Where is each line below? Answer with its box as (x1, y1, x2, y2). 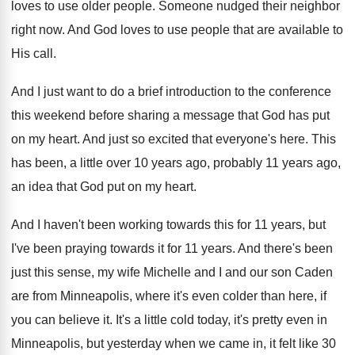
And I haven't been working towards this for (11, 218, 251, 231)
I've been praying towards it (11, 242, 164, 255)
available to (278, 23, 343, 36)
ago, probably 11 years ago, (185, 156, 341, 170)
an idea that (11, 180, 77, 193)
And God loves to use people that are (67, 23, 275, 36)
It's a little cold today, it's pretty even (116, 313, 314, 326)
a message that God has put (173, 109, 330, 122)
